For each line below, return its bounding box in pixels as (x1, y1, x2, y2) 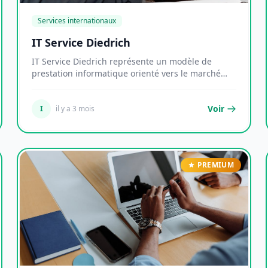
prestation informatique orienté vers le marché (32, 68, 221, 79)
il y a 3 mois (56, 103, 95, 114)
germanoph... (32, 80, 86, 91)
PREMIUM (197, 160, 234, 170)
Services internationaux (38, 16, 116, 26)
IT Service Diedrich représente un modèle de (32, 56, 212, 67)
